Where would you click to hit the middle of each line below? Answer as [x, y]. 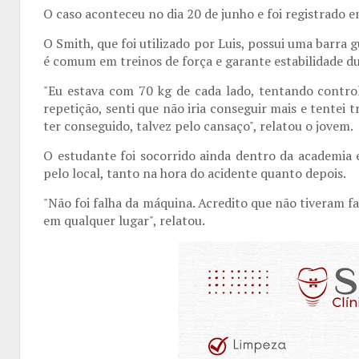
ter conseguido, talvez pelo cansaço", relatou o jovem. [198, 126]
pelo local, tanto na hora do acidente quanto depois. [195, 173]
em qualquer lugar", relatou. [124, 220]
